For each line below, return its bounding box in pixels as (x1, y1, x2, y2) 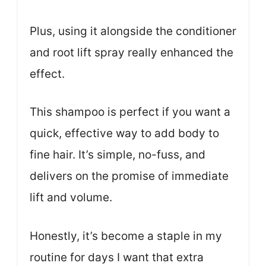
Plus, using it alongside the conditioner (30, 24, 236, 38)
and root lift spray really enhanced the (30, 45, 233, 59)
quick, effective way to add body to (30, 126, 219, 141)
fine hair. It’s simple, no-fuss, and (30, 148, 205, 162)
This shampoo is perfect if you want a (30, 105, 230, 119)
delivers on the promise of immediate (30, 169, 229, 183)
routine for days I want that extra (30, 250, 204, 264)
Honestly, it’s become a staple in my (30, 229, 222, 243)
